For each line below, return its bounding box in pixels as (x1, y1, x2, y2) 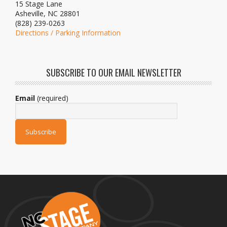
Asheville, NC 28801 (15, 9, 80, 19)
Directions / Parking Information (15, 28, 121, 38)
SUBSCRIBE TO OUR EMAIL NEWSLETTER (46, 66, 181, 80)
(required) (35, 93, 68, 103)
